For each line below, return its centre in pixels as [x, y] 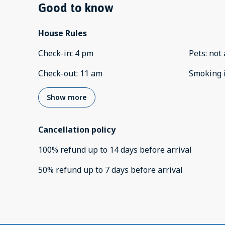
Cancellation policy [77, 130]
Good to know [76, 8]
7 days [117, 170]
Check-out [57, 74]
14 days [124, 150]
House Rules [63, 33]
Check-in [55, 53]
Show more [67, 97]
